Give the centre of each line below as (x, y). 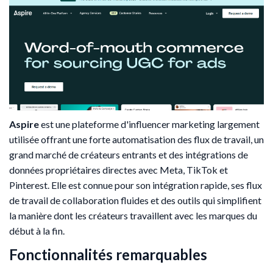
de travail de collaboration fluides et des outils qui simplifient (135, 200)
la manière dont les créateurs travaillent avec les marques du (133, 215)
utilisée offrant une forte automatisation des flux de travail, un (136, 139)
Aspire (24, 124)
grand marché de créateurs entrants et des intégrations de (129, 154)
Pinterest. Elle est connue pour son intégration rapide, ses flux (136, 185)
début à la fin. (37, 230)
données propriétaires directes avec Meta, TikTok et (119, 169)
